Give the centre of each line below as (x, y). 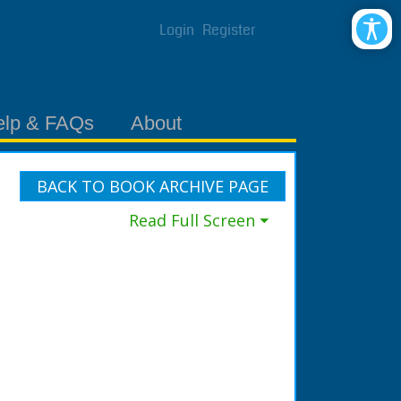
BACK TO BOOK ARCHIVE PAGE (153, 186)
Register (229, 30)
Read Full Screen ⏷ (204, 220)
